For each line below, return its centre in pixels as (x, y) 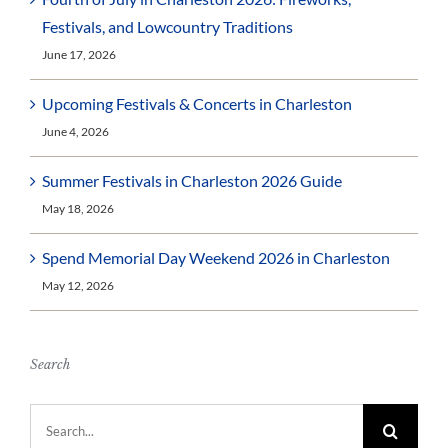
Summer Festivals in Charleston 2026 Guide (192, 180)
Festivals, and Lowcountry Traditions (167, 26)
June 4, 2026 (75, 131)
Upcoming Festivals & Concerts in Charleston (197, 103)
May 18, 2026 (78, 208)
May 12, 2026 (78, 285)
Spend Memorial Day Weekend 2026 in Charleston (216, 257)
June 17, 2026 (79, 54)
